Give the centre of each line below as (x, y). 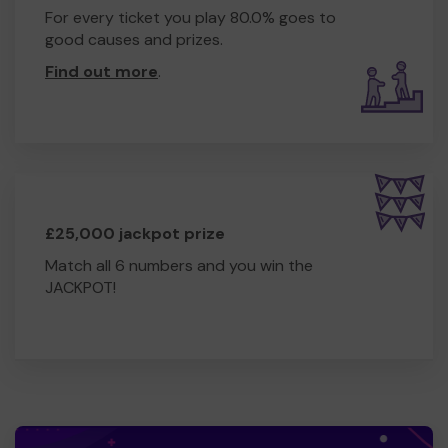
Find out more (101, 71)
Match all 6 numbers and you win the (179, 265)
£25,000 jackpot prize (135, 233)
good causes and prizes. (134, 39)
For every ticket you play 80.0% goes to (190, 17)
